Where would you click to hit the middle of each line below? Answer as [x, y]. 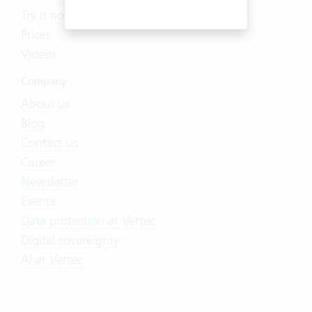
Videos [39, 54]
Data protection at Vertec [88, 220]
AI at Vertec [52, 259]
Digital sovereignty [70, 240]
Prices [36, 34]
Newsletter [50, 181]
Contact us [49, 142]
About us [45, 103]
